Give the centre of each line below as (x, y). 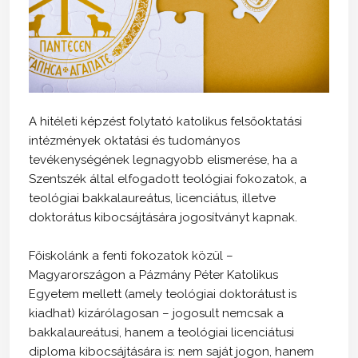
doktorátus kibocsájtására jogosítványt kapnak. (163, 217)
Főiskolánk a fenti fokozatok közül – (131, 255)
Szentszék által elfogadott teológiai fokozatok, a (168, 179)
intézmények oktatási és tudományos (134, 140)
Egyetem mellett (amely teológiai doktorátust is (163, 294)
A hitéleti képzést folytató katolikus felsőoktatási (165, 121)
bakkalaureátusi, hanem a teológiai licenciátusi (161, 332)
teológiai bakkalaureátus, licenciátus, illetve (152, 198)
